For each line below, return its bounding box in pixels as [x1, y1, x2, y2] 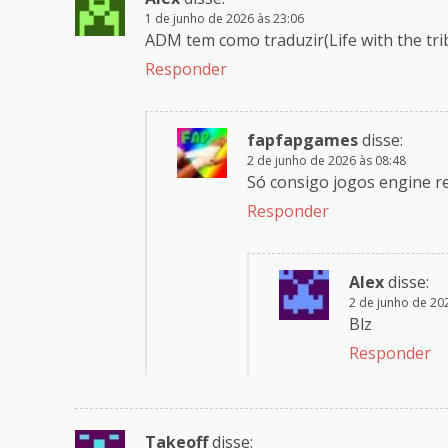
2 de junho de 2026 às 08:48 [247, 151, 406, 169]
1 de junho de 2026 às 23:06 [145, 9, 304, 27]
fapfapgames [247, 128, 358, 151]
